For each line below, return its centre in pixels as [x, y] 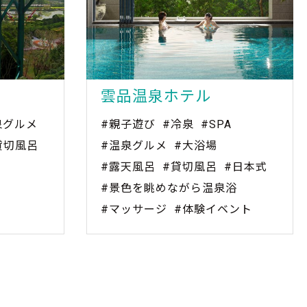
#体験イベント [213, 210]
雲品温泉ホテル [156, 97]
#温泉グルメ [134, 146]
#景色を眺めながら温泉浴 [169, 188]
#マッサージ [134, 210]
